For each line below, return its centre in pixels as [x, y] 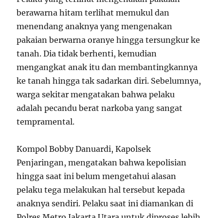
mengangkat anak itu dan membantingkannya [107, 67]
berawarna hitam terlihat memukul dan [93, 13]
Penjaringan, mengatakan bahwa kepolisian [102, 163]
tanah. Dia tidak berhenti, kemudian [87, 54]
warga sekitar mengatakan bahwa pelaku [96, 95]
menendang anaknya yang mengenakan [95, 27]
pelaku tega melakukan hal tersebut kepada [101, 190]
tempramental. [46, 122]
